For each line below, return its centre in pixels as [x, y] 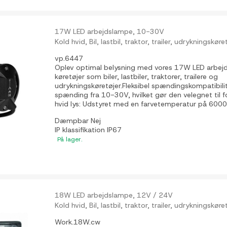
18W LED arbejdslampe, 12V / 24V [114, 195]
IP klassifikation [81, 130]
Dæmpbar [73, 121]
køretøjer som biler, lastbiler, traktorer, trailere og [137, 77]
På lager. [70, 140]
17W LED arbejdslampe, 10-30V [110, 32]
